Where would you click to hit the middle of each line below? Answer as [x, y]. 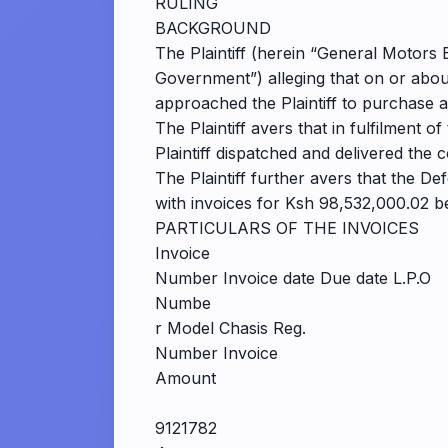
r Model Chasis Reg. [230, 328]
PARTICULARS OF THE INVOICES [287, 228]
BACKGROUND [213, 28]
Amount [185, 378]
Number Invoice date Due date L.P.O [293, 278]
